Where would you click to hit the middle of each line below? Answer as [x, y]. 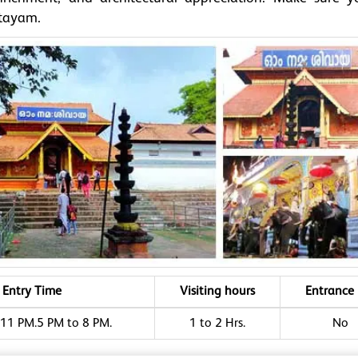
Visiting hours [217, 292]
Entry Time [32, 292]
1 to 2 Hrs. [217, 324]
